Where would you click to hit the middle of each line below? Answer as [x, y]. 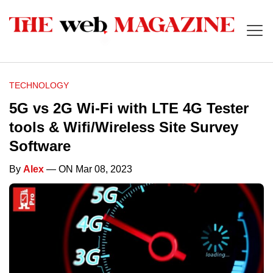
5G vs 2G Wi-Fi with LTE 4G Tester [129, 108]
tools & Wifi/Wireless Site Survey [124, 127]
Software [40, 146]
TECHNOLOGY [39, 86]
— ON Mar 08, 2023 [88, 169]
